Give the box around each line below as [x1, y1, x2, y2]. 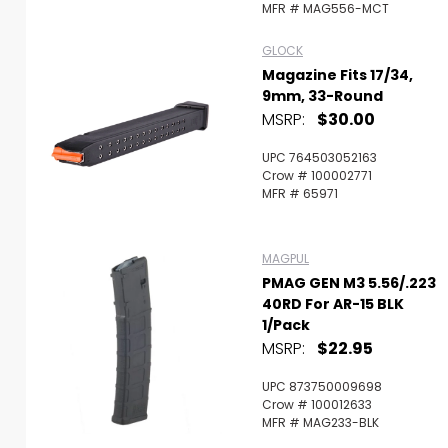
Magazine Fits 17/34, [262, 65, 413, 85]
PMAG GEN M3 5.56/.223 [262, 273, 436, 293]
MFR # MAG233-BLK [262, 414, 379, 431]
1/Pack [262, 315, 310, 335]
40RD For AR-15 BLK [262, 294, 404, 314]
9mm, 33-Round [262, 86, 383, 106]
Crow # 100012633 [262, 396, 372, 413]
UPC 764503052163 [262, 149, 377, 166]
